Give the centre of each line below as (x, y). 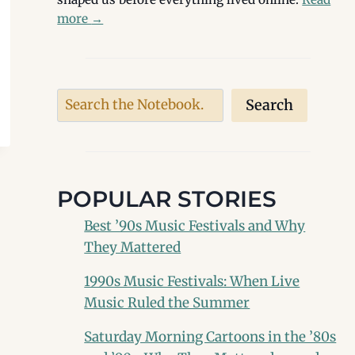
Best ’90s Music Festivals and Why (195, 226)
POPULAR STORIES (167, 199)
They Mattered (133, 248)
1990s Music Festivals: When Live (192, 282)
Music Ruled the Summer (167, 303)
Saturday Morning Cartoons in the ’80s (210, 337)
